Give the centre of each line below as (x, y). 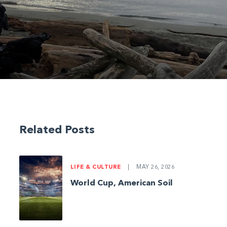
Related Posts (57, 130)
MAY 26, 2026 (154, 167)
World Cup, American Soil (121, 183)
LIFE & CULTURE (96, 167)
